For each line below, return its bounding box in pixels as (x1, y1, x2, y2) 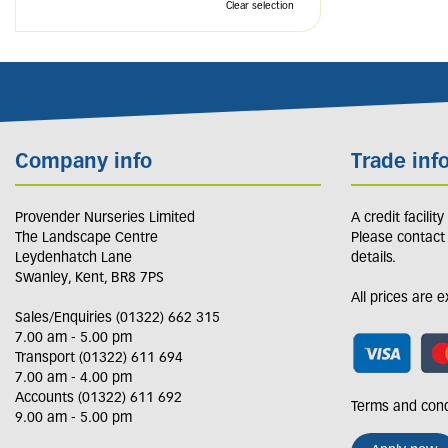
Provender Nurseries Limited (15, 210, 195, 226)
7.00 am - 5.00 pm (15, 330, 132, 346)
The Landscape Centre (15, 230, 158, 246)
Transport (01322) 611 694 (15, 350, 183, 366)
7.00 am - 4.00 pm (15, 370, 132, 386)
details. (351, 250, 396, 266)
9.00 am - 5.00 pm (15, 410, 132, 426)
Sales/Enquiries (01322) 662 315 (15, 310, 220, 326)
